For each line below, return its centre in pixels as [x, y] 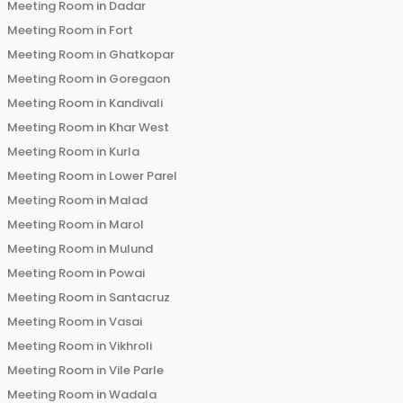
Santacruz [139, 298]
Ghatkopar [142, 55]
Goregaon [139, 79]
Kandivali [136, 103]
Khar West [139, 128]
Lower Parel [143, 176]
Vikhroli [130, 346]
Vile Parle [136, 371]
